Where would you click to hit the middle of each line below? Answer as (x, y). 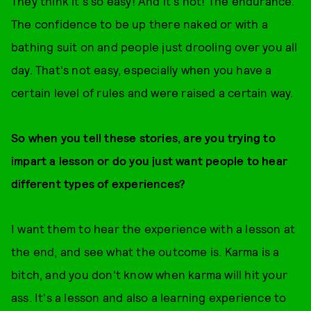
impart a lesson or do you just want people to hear (150, 160)
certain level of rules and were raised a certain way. (152, 92)
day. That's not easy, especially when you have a (142, 69)
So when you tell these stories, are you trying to (143, 137)
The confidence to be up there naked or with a (140, 24)
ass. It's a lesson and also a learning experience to (149, 297)
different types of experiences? (99, 183)
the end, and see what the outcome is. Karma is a (145, 251)
